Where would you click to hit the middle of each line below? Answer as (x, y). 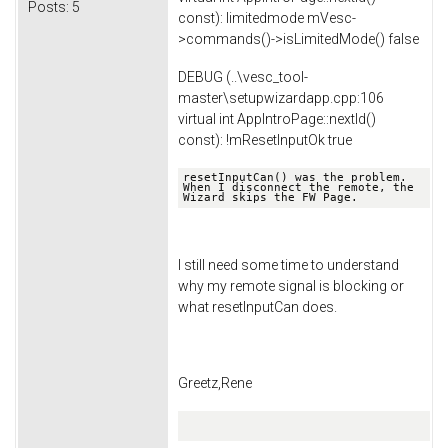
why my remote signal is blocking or (291, 286)
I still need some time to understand (288, 265)
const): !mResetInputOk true (265, 139)
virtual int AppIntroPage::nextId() (277, 118)
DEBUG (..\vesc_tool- (243, 76)
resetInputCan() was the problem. (295, 177)
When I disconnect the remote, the (298, 187)
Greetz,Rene (215, 382)
